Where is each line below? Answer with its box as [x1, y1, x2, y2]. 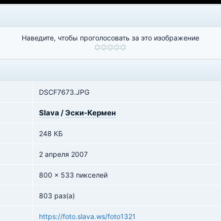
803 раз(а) [39, 191, 75, 200]
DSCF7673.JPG [39, 88, 89, 96]
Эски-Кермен [65, 108, 116, 117]
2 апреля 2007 [39, 150, 88, 158]
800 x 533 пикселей [39, 171, 108, 179]
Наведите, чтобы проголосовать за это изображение [21, 34, 199, 42]
